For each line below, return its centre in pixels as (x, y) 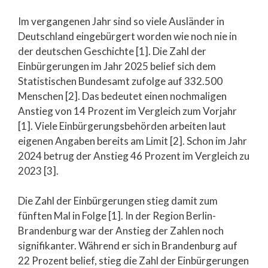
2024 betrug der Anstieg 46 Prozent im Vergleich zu (134, 156)
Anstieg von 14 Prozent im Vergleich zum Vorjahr (127, 111)
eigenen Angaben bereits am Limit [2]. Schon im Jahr (133, 141)
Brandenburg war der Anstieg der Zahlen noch (121, 231)
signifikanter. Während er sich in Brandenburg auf (128, 246)
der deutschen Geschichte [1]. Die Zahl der (112, 51)
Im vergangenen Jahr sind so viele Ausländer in (121, 21)
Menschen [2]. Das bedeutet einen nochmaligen (122, 96)
